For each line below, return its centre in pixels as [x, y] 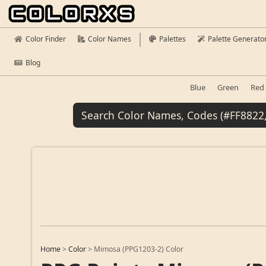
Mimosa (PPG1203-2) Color [139, 249]
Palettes [172, 39]
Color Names [110, 39]
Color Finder [46, 39]
